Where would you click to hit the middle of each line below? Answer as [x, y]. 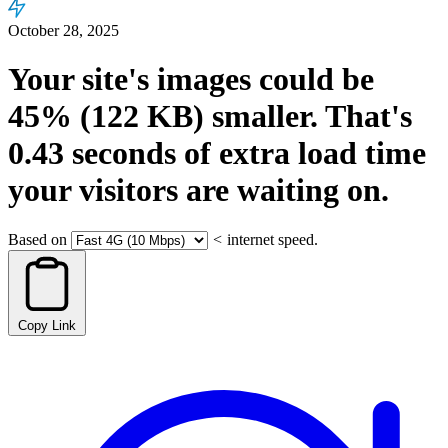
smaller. [261, 116]
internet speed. [272, 239]
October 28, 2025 [63, 30]
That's [365, 116]
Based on [37, 239]
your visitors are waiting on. [198, 190]
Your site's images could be [191, 79]
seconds [120, 153]
